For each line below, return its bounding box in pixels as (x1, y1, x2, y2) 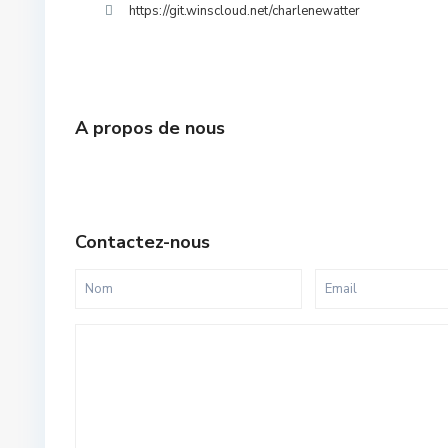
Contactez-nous (75, 230, 210, 254)
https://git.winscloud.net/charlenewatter (129, 2, 360, 20)
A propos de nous (75, 116, 225, 140)
